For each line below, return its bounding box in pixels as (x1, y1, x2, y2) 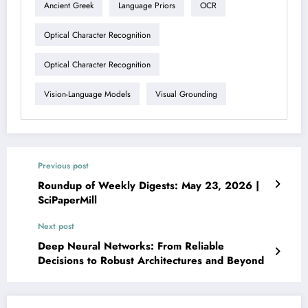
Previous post (38, 159, 89, 173)
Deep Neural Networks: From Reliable (38, 239, 224, 254)
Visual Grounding (155, 87, 217, 100)
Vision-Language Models (44, 87, 131, 100)
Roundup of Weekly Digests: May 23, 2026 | (38, 178, 259, 194)
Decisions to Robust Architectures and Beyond (38, 253, 264, 269)
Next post (38, 220, 74, 233)
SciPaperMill (38, 192, 97, 208)
